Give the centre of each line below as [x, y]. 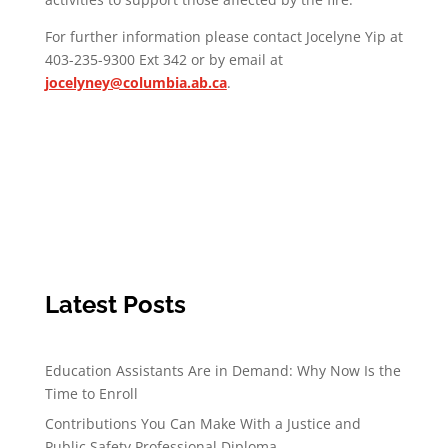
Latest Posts [115, 304]
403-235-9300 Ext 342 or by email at [163, 59]
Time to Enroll [91, 393]
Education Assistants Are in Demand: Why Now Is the [222, 370]
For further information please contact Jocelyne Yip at [223, 36]
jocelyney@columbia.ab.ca [135, 82]
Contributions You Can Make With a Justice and [202, 423]
